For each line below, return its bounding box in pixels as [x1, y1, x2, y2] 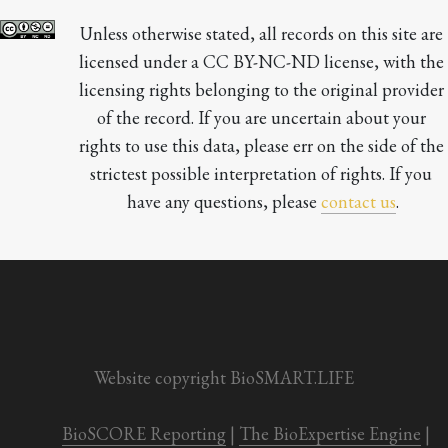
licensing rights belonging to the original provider [78, 78, 444, 102]
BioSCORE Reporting [62, 422, 226, 446]
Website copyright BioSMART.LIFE [94, 366, 354, 390]
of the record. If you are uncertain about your [96, 106, 426, 130]
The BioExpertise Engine [239, 422, 421, 446]
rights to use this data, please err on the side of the [78, 134, 444, 158]
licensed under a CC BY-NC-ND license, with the [78, 50, 444, 74]
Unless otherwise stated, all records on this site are [79, 22, 443, 46]
